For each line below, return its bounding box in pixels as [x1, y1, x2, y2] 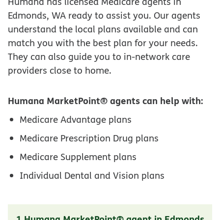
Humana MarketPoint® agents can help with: [8, 93, 203, 107]
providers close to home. [8, 64, 111, 77]
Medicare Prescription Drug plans [20, 131, 159, 144]
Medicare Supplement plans [20, 150, 137, 163]
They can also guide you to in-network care [8, 50, 190, 63]
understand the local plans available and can [8, 23, 198, 35]
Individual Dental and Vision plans [20, 168, 165, 182]
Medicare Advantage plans [20, 112, 132, 126]
